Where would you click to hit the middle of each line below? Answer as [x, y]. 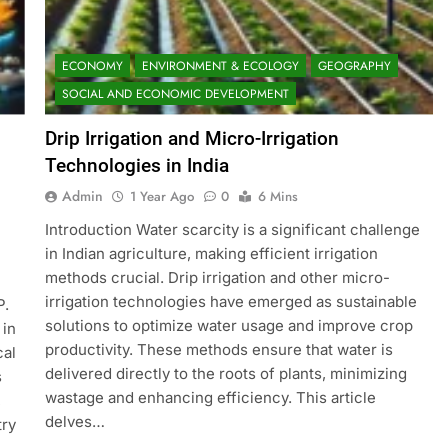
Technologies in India [136, 165]
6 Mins [277, 196]
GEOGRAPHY [354, 65]
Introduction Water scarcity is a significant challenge [232, 229]
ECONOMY [92, 65]
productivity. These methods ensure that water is [218, 349]
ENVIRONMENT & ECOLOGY [220, 65]
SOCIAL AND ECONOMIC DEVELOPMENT [175, 93]
